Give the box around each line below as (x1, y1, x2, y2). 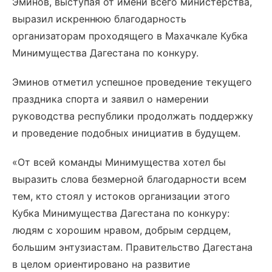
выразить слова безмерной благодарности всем (12, 173, 246, 185)
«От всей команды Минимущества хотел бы (12, 156, 226, 168)
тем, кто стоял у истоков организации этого (12, 190, 230, 202)
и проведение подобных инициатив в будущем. (12, 127, 240, 139)
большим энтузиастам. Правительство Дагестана (12, 241, 253, 253)
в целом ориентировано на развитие (12, 258, 190, 270)
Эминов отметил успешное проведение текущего (12, 76, 252, 88)
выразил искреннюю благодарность (12, 13, 186, 25)
